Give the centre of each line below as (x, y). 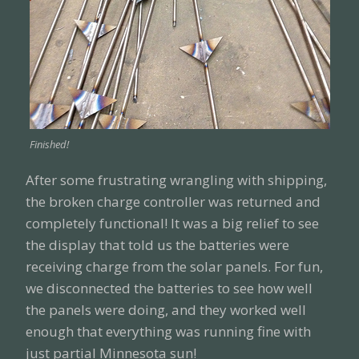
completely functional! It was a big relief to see (172, 223)
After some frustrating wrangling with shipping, (176, 179)
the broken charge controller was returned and (173, 201)
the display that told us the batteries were (157, 244)
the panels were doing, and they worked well (166, 309)
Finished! (49, 144)
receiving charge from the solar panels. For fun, (174, 266)
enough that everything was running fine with (168, 331)
